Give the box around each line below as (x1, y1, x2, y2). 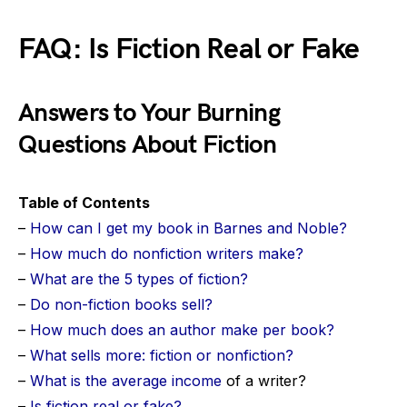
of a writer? (222, 372, 306, 390)
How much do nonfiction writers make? (30, 244, 303, 263)
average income (112, 372, 222, 390)
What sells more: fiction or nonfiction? (30, 346, 293, 364)
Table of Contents (18, 194, 150, 212)
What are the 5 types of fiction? (30, 270, 248, 288)
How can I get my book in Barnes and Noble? (30, 219, 347, 237)
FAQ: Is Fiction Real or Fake (18, 32, 360, 67)
